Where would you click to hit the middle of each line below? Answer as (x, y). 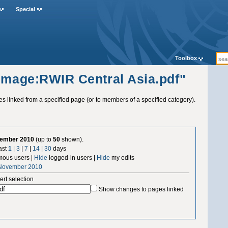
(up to (44, 139)
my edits (122, 158)
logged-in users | (72, 158)
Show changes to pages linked (141, 189)
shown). (72, 139)
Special (25, 9)
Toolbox (186, 58)
